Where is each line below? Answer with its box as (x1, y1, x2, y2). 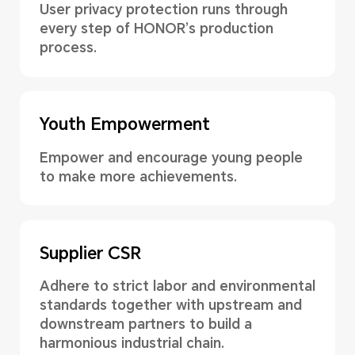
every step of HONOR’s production (39, 20, 273, 36)
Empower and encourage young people (39, 149, 303, 166)
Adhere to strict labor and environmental (39, 278, 315, 295)
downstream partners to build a (39, 316, 252, 333)
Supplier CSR (39, 243, 142, 264)
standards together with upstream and (39, 297, 302, 314)
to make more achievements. (39, 168, 237, 185)
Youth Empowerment (39, 114, 210, 135)
